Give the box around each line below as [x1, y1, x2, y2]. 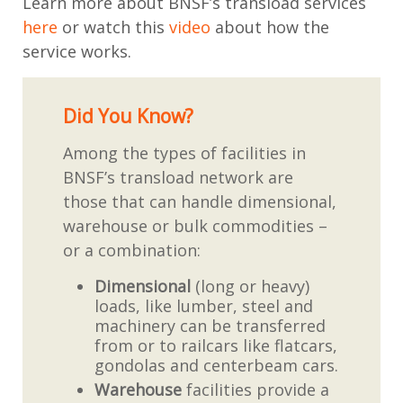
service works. [22, 40, 131, 62]
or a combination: [63, 238, 201, 261]
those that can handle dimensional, [63, 190, 336, 212]
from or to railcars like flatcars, [94, 334, 337, 356]
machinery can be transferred [94, 314, 326, 336]
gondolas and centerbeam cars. [94, 354, 338, 376]
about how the [210, 15, 329, 38]
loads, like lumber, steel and [94, 294, 313, 317]
